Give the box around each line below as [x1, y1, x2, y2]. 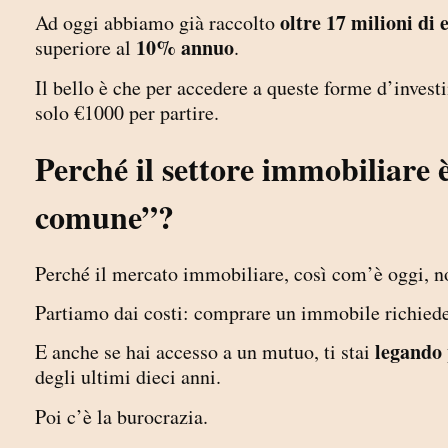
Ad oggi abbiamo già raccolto [35, 9, 280, 37]
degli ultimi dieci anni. [35, 363, 221, 391]
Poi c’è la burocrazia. [35, 402, 208, 430]
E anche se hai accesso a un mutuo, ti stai [35, 338, 375, 366]
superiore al [35, 34, 136, 62]
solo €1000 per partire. [35, 98, 219, 126]
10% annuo [136, 33, 234, 63]
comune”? [35, 192, 174, 240]
